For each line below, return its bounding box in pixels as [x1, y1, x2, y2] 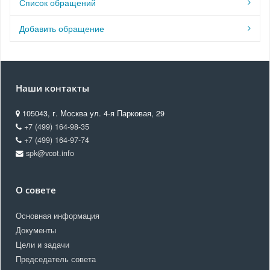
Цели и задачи [16, 239, 69, 250]
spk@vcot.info [26, 148, 74, 159]
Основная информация [16, 210, 99, 221]
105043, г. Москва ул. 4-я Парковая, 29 [20, 108, 165, 119]
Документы [16, 225, 56, 236]
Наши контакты [16, 82, 89, 95]
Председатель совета [16, 254, 96, 265]
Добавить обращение [19, 22, 104, 34]
